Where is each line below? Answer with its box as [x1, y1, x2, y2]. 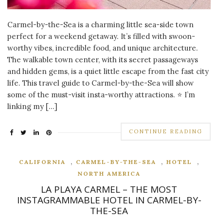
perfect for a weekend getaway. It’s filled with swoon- [7, 32, 195, 41]
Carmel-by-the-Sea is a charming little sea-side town [7, 20, 194, 30]
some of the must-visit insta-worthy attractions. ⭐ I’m [7, 90, 195, 100]
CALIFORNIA [18, 158, 66, 166]
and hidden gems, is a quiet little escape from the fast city [7, 67, 209, 76]
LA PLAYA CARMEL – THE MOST [41, 183, 177, 196]
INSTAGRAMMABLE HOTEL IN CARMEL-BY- [17, 194, 201, 207]
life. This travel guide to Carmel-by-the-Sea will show [7, 78, 194, 88]
